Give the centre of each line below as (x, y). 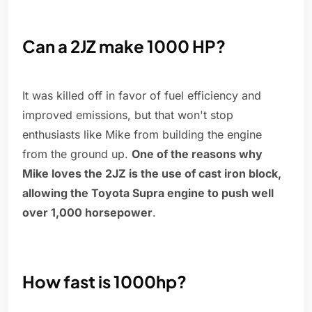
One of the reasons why (197, 154)
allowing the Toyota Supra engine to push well (148, 193)
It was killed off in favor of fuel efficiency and (142, 96)
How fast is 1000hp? (104, 282)
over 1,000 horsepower (87, 213)
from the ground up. (77, 154)
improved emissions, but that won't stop (128, 115)
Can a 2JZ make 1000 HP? (124, 46)
